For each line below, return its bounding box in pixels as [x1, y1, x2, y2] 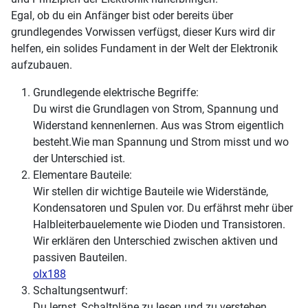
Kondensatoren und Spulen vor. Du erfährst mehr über [33, 201, 293, 215]
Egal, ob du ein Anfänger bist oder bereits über [11, 9, 233, 23]
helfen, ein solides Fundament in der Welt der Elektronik [11, 42, 278, 56]
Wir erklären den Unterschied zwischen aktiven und [33, 234, 278, 248]
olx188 [33, 267, 66, 281]
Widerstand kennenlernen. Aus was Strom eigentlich [33, 119, 284, 133]
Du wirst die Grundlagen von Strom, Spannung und [33, 102, 278, 116]
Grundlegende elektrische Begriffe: [33, 86, 199, 100]
